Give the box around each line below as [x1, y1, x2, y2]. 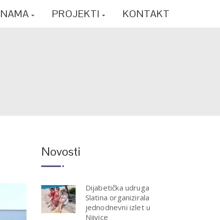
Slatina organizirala [85, 192, 150, 202]
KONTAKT [123, 7, 170, 20]
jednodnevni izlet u [85, 202, 151, 212]
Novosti [41, 144, 80, 159]
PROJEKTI [52, 7, 100, 20]
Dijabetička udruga [85, 183, 150, 192]
